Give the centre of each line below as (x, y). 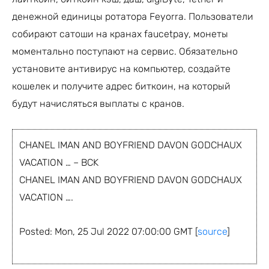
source (212, 231)
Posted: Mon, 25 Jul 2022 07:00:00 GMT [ (108, 231)
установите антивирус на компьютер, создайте (121, 68)
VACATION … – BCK (59, 162)
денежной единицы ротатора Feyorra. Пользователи (133, 16)
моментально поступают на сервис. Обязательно (125, 51)
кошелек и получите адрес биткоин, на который (121, 86)
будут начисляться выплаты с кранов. (98, 103)
